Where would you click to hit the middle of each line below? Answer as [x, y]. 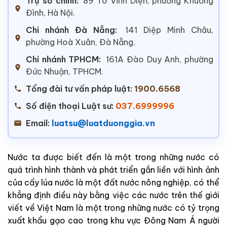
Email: [38, 123]
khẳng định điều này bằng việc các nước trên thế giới [113, 195]
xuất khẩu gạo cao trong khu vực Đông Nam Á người [113, 220]
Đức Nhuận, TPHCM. [65, 71]
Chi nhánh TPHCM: [64, 59]
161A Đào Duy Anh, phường [160, 59]
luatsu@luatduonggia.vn [103, 123]
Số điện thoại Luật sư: [70, 106]
